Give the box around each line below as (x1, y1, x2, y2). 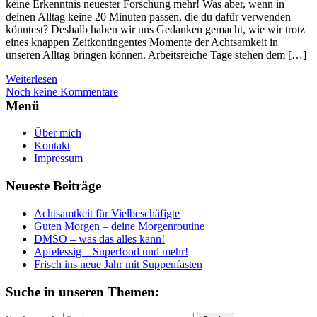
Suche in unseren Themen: (6, 284, 159, 299)
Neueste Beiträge (6, 178, 101, 194)
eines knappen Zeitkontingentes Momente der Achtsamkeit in (6, 35, 278, 48)
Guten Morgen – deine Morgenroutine (34, 219, 204, 232)
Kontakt (34, 139, 70, 152)
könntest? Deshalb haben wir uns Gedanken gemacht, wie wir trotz (6, 23, 305, 35)
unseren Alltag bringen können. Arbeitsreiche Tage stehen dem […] (6, 48, 306, 61)
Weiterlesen (6, 72, 57, 85)
